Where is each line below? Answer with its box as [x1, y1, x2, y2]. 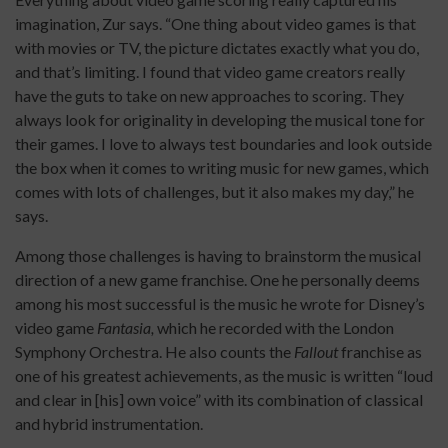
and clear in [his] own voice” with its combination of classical [15, 390, 423, 410]
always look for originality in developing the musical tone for [15, 110, 425, 130]
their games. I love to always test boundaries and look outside [15, 134, 432, 154]
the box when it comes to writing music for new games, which [15, 158, 429, 178]
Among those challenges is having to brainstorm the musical [15, 246, 421, 266]
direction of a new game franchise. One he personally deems [15, 270, 420, 290]
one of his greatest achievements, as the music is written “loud [15, 366, 433, 386]
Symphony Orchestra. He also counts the [15, 342, 294, 362]
